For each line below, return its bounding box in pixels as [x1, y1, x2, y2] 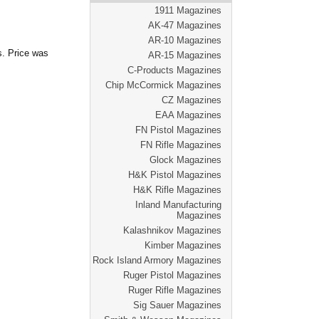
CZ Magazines [162, 95, 221, 105]
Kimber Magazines [145, 240, 221, 251]
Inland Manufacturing [135, 199, 221, 210]
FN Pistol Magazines [135, 125, 221, 135]
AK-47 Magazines [148, 20, 221, 31]
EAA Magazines [155, 110, 221, 120]
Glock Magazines [150, 155, 221, 165]
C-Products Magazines [127, 65, 221, 75]
